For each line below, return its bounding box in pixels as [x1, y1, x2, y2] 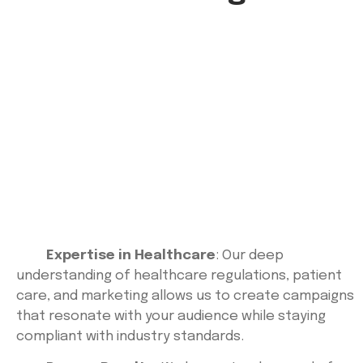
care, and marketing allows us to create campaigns [16, 288, 354, 303]
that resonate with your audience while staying [16, 309, 326, 323]
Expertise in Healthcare [46, 248, 216, 263]
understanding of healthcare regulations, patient [16, 268, 342, 283]
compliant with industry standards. [16, 329, 244, 344]
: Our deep [216, 248, 284, 263]
